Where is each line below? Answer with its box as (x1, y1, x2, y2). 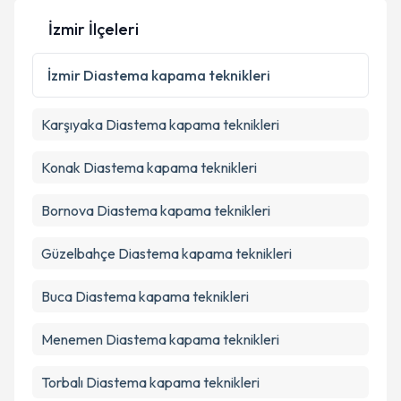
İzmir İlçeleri (48, 19, 139, 39)
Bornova (41, 201, 94, 219)
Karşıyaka (41, 115, 103, 133)
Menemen (41, 330, 103, 348)
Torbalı (41, 373, 83, 391)
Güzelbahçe (41, 244, 115, 262)
